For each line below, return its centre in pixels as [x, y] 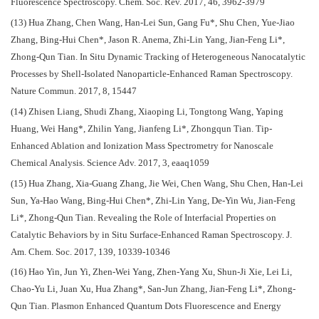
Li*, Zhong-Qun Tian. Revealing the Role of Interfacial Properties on [143, 218]
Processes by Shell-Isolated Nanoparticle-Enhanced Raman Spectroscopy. [152, 74]
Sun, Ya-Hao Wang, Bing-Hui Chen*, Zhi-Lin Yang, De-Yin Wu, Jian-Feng [153, 200]
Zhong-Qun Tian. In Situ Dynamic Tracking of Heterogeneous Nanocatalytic [158, 57]
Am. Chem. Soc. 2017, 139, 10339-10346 [90, 252]
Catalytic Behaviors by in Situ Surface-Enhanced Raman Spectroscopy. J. [151, 235]
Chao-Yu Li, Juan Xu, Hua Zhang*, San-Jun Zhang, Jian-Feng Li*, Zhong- [153, 289]
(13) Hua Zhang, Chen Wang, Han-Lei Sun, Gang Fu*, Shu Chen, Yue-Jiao [153, 23]
